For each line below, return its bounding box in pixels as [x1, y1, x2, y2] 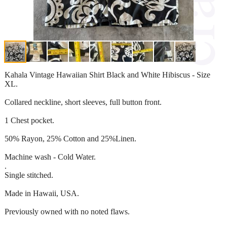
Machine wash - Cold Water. [5, 152, 96, 161]
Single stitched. [5, 170, 53, 179]
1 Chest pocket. [5, 116, 54, 125]
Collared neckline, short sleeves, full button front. [5, 97, 162, 106]
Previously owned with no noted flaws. [5, 207, 130, 216]
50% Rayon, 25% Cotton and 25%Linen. [5, 134, 136, 143]
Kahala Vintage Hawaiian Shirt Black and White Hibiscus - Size [5, 70, 210, 79]
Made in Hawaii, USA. [5, 188, 79, 198]
